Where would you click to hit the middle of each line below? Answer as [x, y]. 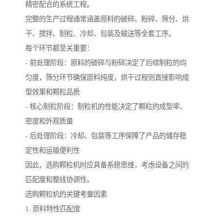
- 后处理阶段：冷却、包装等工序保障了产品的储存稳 [106, 136]
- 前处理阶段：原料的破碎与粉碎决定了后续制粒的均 [106, 63]
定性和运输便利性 [53, 151]
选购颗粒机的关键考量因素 [66, 194]
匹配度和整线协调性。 [59, 180]
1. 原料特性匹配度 [53, 209]
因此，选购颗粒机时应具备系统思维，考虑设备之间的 [107, 165]
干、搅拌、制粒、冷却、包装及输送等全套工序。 [100, 34]
